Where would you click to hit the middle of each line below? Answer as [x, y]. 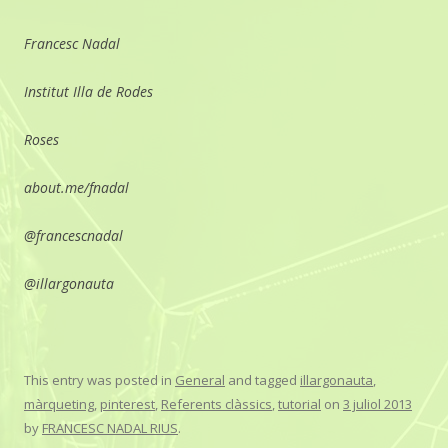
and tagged [262, 379]
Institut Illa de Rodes [88, 91]
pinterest [127, 403]
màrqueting [59, 403]
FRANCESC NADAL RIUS [110, 427]
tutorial [299, 403]
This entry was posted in [99, 379]
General [200, 379]
